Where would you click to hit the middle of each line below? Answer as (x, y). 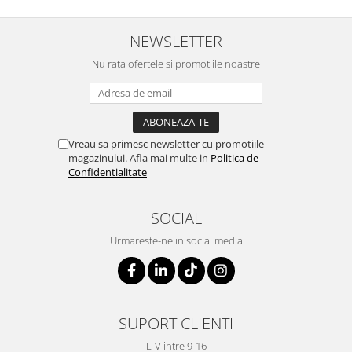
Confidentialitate (108, 172)
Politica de (235, 158)
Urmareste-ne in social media (176, 240)
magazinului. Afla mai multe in (139, 158)
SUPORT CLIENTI (176, 323)
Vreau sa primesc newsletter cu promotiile (166, 144)
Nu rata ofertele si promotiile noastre (176, 64)
